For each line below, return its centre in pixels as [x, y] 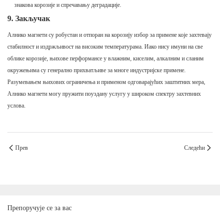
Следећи [194, 148]
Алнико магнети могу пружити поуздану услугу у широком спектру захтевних [104, 94]
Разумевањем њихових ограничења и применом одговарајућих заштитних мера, [106, 82]
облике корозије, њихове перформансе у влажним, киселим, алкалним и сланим [106, 59]
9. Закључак [29, 19]
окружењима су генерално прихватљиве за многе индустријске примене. [96, 70]
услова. [16, 106]
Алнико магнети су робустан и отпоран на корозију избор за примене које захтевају [110, 35]
